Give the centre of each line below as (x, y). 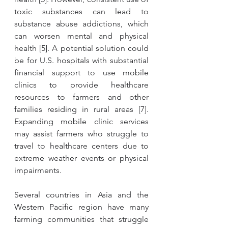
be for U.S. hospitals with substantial (81, 60)
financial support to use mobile (81, 73)
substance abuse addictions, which (81, 24)
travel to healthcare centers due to (81, 146)
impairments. (39, 170)
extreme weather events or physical (81, 158)
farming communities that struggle (81, 219)
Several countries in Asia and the (81, 195)
